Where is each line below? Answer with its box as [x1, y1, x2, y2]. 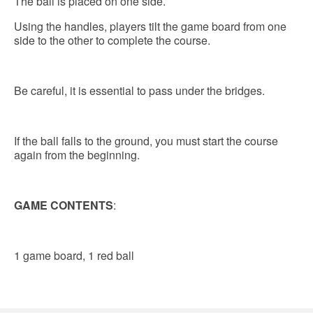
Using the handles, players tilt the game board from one [14, 18, 286, 35]
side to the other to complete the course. [14, 32, 210, 49]
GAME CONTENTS [14, 197, 113, 214]
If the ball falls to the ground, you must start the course [14, 133, 278, 150]
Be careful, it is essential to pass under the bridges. [14, 82, 265, 99]
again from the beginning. [14, 147, 140, 163]
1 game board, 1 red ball [14, 247, 134, 264]
